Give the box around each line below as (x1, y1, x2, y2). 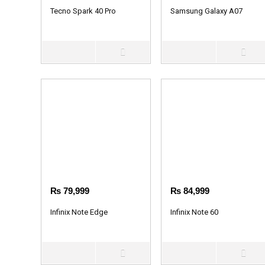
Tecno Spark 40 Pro (50, 6, 116, 15)
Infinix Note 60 (170, 207, 219, 216)
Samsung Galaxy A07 (170, 6, 243, 15)
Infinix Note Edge (50, 207, 108, 216)
